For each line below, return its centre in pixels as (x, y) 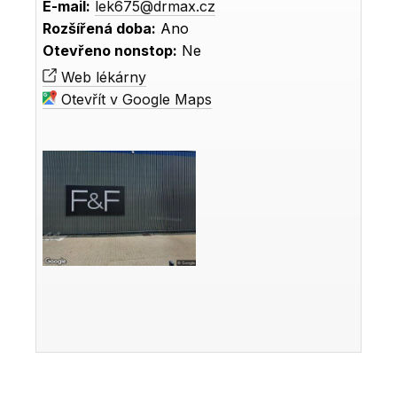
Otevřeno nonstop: (110, 51)
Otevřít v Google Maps (135, 100)
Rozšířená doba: (100, 29)
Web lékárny (102, 78)
